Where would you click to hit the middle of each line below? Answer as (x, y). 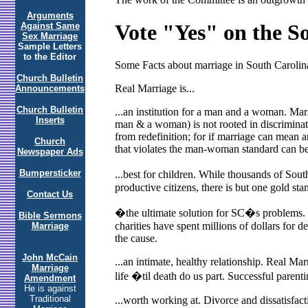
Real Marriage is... (154, 89)
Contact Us (50, 194)
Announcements (50, 88)
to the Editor (50, 57)
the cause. (136, 239)
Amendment (50, 278)
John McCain (50, 257)
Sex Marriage (50, 36)
